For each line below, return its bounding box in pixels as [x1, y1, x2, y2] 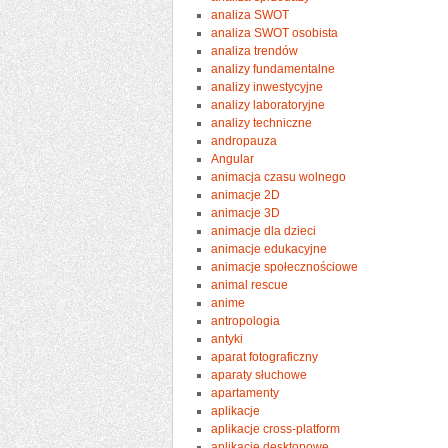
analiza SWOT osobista [211, 25, 339, 40]
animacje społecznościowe [211, 259, 359, 274]
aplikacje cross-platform [211, 421, 341, 436]
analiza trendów [211, 43, 299, 58]
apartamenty [211, 385, 280, 400]
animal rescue [211, 277, 289, 292]
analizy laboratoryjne [211, 97, 326, 112]
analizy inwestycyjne [211, 79, 324, 94]
